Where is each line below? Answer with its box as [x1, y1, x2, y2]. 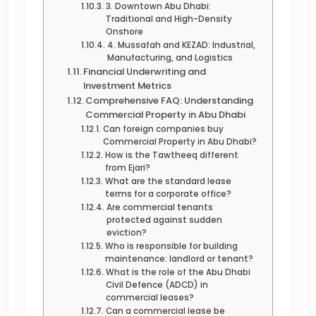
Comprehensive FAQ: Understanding [85, 93, 254, 107]
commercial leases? [105, 291, 194, 303]
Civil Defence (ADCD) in [105, 279, 208, 291]
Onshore [105, 25, 143, 37]
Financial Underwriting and [83, 64, 207, 78]
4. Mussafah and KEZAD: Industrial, [107, 39, 255, 51]
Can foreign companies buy [102, 123, 224, 135]
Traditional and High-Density [105, 13, 232, 25]
